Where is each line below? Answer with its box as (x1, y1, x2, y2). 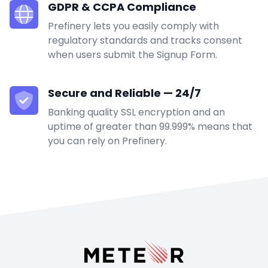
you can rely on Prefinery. (48, 134, 167, 148)
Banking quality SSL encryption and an (48, 105, 225, 120)
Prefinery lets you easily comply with (48, 19, 219, 33)
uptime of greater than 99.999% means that (48, 120, 252, 134)
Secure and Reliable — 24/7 (48, 86, 201, 101)
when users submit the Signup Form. (48, 48, 217, 62)
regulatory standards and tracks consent (48, 33, 242, 48)
